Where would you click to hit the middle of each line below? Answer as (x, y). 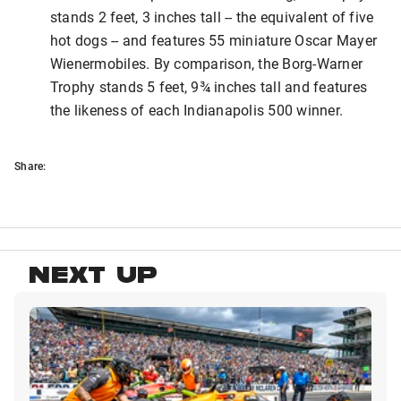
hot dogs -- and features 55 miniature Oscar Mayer (214, 40)
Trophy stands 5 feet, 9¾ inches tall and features (209, 87)
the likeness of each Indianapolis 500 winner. (197, 110)
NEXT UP (94, 278)
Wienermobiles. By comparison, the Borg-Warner (207, 64)
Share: (30, 166)
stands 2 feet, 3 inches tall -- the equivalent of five (212, 17)
